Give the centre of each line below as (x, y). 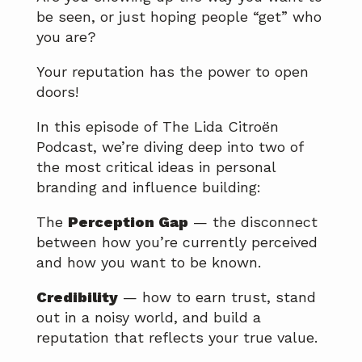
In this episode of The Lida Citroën (158, 127)
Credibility (77, 297)
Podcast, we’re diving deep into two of (170, 147)
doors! (57, 92)
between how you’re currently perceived (177, 242)
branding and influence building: (149, 187)
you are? (66, 37)
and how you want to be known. (149, 263)
